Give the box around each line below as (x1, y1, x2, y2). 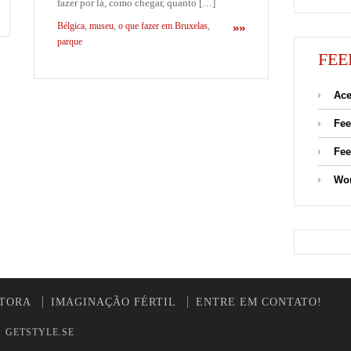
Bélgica (57, 20, 85, 31)
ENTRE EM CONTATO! (196, 296, 322, 308)
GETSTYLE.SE (5, 326, 74, 338)
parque (57, 35, 82, 47)
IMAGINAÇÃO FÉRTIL (51, 296, 176, 308)
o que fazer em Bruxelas (118, 20, 208, 31)
